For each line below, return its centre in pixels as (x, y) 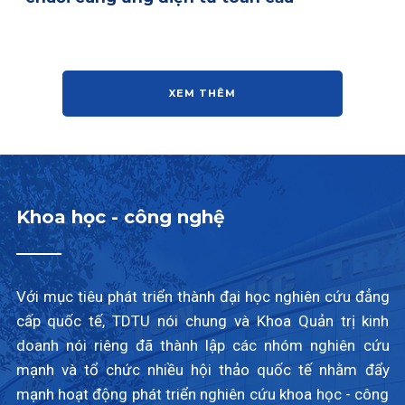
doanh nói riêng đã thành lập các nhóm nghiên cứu (202, 346)
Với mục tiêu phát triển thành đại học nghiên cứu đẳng (202, 297)
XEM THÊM (202, 94)
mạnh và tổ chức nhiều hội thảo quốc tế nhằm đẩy (202, 370)
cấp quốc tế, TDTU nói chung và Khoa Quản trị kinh (202, 321)
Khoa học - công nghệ (120, 217)
